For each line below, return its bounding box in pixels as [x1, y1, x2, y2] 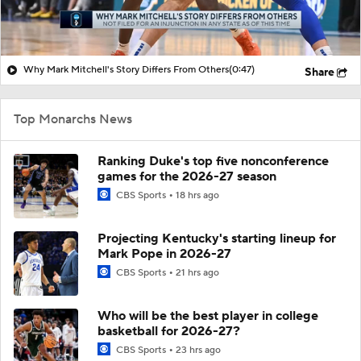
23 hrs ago [176, 343, 221, 356]
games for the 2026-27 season [98, 168, 276, 185]
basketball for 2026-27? [98, 322, 240, 339]
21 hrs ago [176, 266, 219, 279]
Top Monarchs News [14, 110, 132, 127]
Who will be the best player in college [98, 307, 318, 324]
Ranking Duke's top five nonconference [98, 152, 329, 169]
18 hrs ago [176, 189, 219, 201]
